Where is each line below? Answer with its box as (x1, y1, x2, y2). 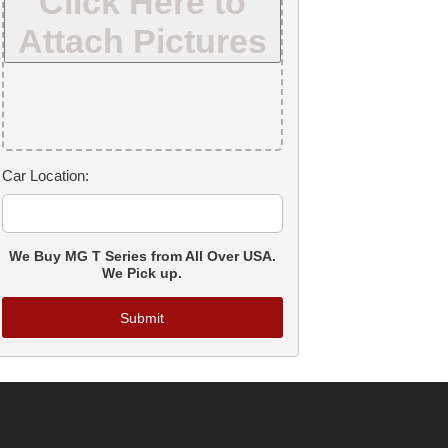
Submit (120, 309, 164, 326)
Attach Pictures (17, 22, 267, 60)
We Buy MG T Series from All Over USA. (8, 248, 276, 264)
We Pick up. (102, 265, 182, 281)
